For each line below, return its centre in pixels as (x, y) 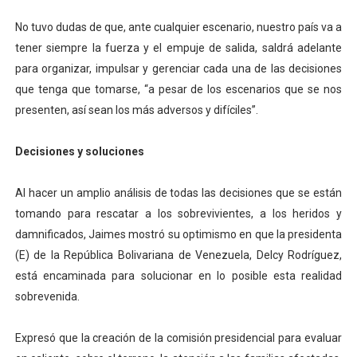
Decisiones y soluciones (79, 152)
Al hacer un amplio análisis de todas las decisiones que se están (178, 193)
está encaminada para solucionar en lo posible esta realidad (178, 276)
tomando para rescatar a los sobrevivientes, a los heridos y (178, 214)
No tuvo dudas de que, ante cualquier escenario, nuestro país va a (178, 27)
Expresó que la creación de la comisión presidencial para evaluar (178, 338)
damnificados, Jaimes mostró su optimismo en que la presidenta (178, 235)
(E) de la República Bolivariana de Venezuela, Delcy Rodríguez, (178, 255)
